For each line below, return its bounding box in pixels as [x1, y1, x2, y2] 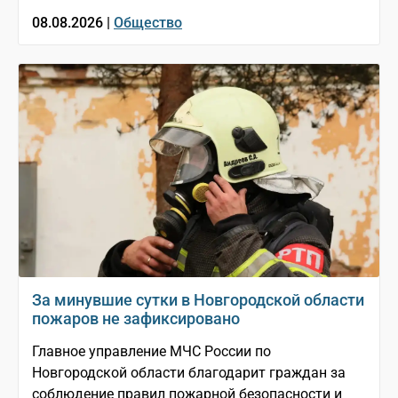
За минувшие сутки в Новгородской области [32, 291, 364, 310]
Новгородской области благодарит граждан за [32, 364, 346, 382]
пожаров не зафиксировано [32, 309, 240, 329]
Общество [114, 14, 182, 32]
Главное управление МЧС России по [32, 343, 271, 361]
